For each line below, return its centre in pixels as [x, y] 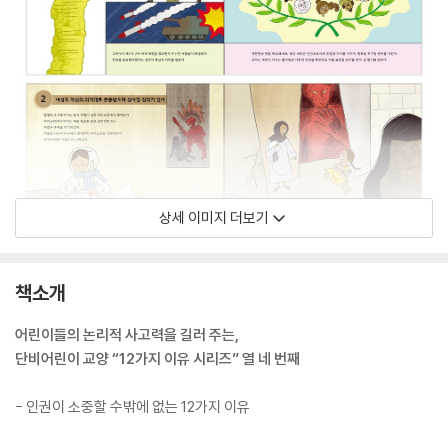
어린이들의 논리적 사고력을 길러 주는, [127, 334]
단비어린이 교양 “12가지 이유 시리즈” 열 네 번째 [157, 358]
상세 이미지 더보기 [214, 217]
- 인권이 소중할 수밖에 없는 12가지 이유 [132, 406]
